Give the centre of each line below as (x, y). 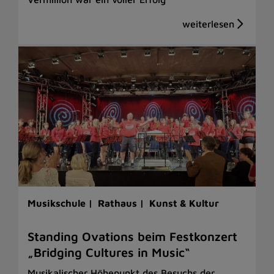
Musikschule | (61, 203)
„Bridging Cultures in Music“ (109, 252)
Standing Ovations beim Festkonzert (132, 236)
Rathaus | (122, 203)
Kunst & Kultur (184, 203)
